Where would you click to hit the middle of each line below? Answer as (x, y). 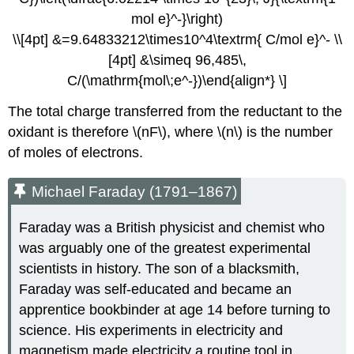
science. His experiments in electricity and (151, 330)
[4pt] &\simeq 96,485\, (177, 60)
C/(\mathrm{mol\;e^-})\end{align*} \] (177, 81)
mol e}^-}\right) (177, 19)
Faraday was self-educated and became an (156, 289)
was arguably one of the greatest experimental (165, 248)
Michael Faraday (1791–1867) (135, 192)
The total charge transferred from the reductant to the (175, 111)
